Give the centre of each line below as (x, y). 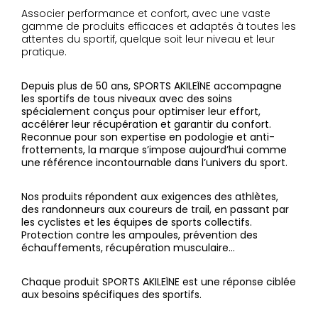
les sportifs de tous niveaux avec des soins (127, 99)
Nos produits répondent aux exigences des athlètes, (150, 197)
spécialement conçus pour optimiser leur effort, (141, 111)
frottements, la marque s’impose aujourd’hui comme (154, 150)
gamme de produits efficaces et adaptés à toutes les (159, 26)
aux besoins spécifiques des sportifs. (111, 295)
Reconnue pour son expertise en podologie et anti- (148, 137)
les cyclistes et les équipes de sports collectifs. (137, 222)
